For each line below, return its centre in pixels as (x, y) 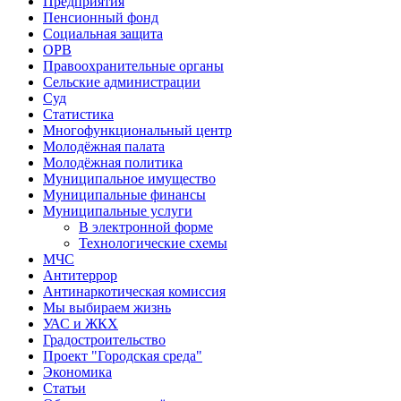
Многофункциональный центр (137, 131)
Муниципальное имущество (129, 179)
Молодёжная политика (113, 163)
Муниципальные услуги (118, 211)
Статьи (64, 388)
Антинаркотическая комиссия (134, 292)
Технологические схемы (153, 243)
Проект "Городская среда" (123, 356)
